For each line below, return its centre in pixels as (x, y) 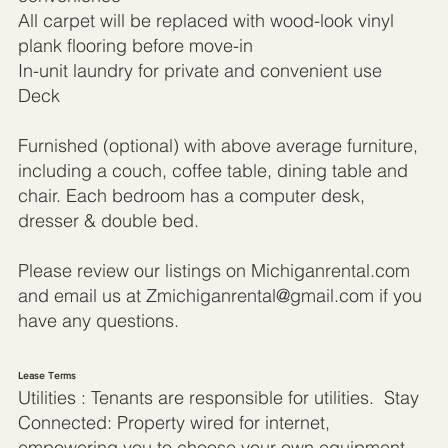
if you (397, 296)
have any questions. (98, 321)
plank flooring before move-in (135, 46)
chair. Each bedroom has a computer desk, (191, 196)
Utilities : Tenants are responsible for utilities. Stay (218, 397)
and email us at (81, 296)
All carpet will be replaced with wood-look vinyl (205, 21)
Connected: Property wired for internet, (173, 422)
